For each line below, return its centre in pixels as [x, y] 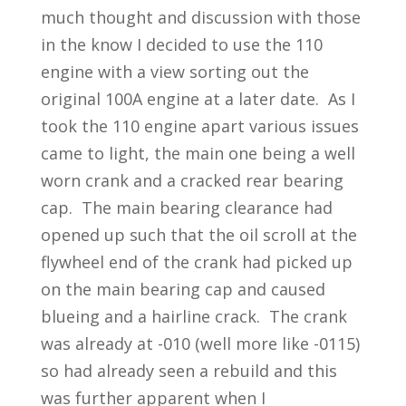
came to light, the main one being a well [198, 153]
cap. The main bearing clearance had [186, 208]
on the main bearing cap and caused [183, 289]
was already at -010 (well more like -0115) [200, 343]
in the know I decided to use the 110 [181, 44]
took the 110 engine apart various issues [199, 126]
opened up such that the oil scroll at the [198, 235]
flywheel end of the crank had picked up [196, 262]
